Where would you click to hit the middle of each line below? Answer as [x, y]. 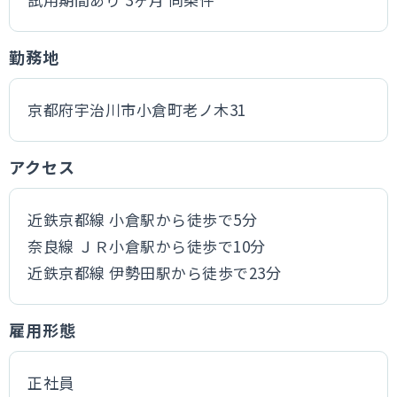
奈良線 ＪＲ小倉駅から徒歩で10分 [147, 246]
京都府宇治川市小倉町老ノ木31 [137, 109]
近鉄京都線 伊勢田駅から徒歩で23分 [155, 272]
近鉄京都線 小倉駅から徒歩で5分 [143, 219]
